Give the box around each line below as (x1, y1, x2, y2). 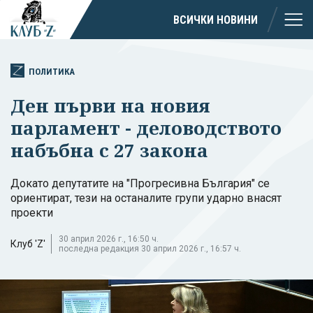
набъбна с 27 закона (10, 137, 208, 163)
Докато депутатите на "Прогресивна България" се (10, 176, 270, 190)
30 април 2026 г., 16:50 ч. (59, 233, 159, 244)
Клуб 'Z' (10, 238, 45, 249)
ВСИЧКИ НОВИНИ (173, 13, 258, 27)
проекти (10, 205, 53, 219)
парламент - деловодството (10, 115, 282, 140)
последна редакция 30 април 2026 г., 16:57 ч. (59, 243, 241, 254)
